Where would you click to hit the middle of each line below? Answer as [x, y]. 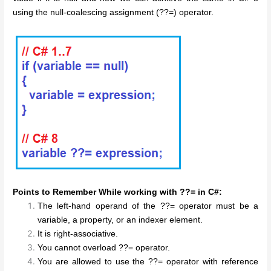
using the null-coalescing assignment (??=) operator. [113, 12]
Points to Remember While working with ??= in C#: [118, 192]
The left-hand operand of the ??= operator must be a [148, 206]
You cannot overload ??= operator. [104, 247]
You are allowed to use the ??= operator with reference [148, 261]
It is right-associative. [78, 233]
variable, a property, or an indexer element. [120, 220]
